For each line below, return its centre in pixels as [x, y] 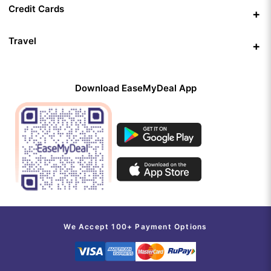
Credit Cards [36, 9]
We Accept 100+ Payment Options [135, 227]
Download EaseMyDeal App [135, 88]
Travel [22, 41]
